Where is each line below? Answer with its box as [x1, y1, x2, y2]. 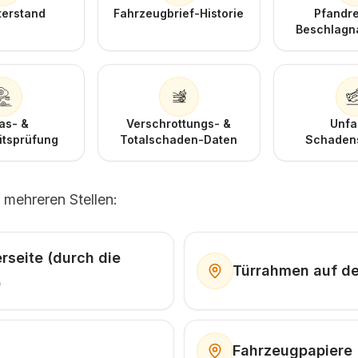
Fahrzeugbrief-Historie [113, 6, 245, 20]
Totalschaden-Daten [120, 133, 238, 146]
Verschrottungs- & [126, 117, 232, 130]
